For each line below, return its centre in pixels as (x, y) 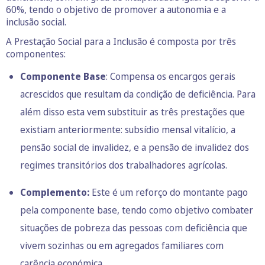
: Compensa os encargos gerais (171, 77)
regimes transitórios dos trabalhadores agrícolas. (124, 165)
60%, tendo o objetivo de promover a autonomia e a (116, 10)
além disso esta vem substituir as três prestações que (132, 112)
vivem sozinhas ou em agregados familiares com (122, 246)
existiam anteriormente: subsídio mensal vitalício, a (128, 130)
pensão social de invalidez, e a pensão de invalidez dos (135, 148)
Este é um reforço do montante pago (169, 193)
